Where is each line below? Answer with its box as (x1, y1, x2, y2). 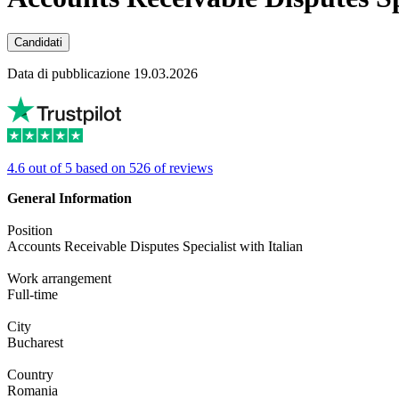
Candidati (14, 36, 62, 50)
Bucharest (7, 335, 63, 351)
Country (7, 367, 53, 383)
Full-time (7, 287, 58, 303)
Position (7, 223, 53, 239)
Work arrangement (7, 271, 111, 287)
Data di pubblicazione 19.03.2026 (7, 66, 198, 82)
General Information (7, 191, 132, 207)
